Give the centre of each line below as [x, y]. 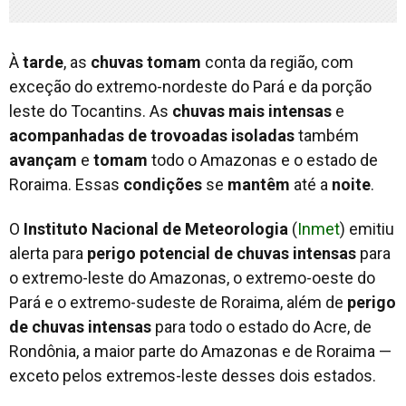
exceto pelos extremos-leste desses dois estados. [193, 375]
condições [163, 184]
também [327, 135]
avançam [43, 159]
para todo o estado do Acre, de [261, 326]
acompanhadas [67, 135]
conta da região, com [277, 62]
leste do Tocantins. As [91, 111]
